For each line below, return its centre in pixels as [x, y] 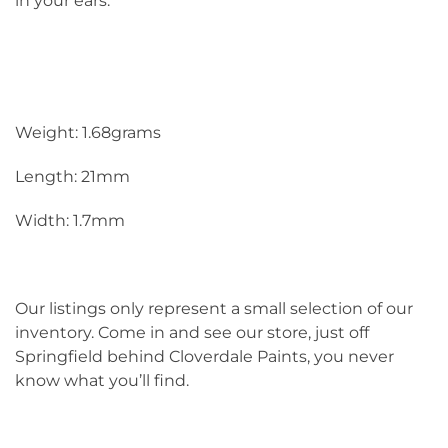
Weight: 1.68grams [88, 133]
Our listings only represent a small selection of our [214, 309]
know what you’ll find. [102, 381]
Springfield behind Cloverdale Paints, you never [204, 357]
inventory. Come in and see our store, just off [192, 333]
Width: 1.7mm [70, 221]
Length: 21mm [72, 177]
